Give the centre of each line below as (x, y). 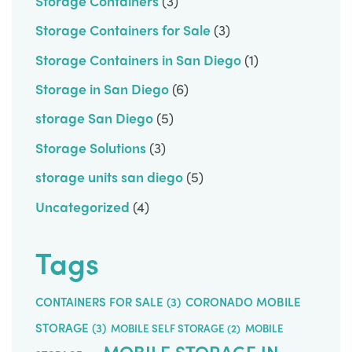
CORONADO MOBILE (243, 302)
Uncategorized (82, 206)
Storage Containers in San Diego (138, 59)
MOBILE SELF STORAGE (168, 328)
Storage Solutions (91, 147)
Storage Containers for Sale (123, 30)
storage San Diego (94, 118)
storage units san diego (109, 177)
